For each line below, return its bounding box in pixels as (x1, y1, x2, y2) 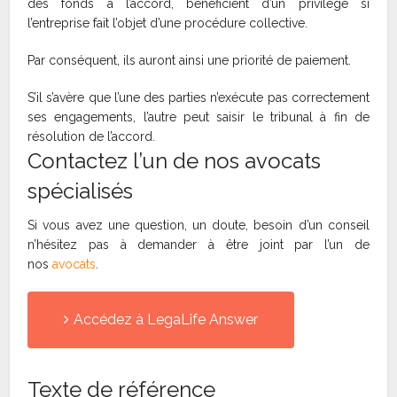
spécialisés (27, 178, 134, 205)
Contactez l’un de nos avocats (27, 148, 322, 175)
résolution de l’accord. (27, 129, 156, 144)
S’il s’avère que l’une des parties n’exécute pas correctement (27, 90, 370, 105)
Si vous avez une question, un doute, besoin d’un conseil (27, 218, 370, 233)
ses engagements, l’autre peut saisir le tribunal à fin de (27, 110, 370, 125)
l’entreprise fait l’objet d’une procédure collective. (27, 16, 308, 31)
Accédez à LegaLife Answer (74, 311, 259, 329)
